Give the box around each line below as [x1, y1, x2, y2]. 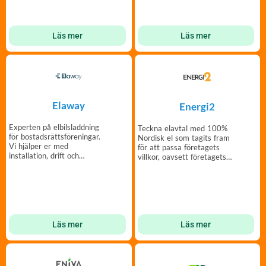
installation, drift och [9, 150, 79, 160]
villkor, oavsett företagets [137, 151, 226, 161]
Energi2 [179, 100, 216, 113]
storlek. [137, 161, 163, 171]
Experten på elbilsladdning [9, 122, 99, 132]
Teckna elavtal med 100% [137, 123, 227, 133]
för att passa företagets [137, 142, 220, 152]
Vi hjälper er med [9, 141, 68, 151]
